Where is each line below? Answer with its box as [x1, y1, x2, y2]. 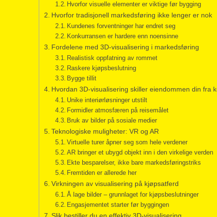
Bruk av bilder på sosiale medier [67, 116, 157, 124]
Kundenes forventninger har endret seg [67, 22, 176, 30]
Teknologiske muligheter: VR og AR [51, 127, 159, 135]
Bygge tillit [67, 74, 97, 82]
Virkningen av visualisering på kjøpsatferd [51, 179, 179, 187]
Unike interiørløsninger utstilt [67, 96, 148, 104]
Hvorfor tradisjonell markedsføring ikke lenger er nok [51, 11, 212, 19]
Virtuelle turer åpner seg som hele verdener [67, 138, 188, 146]
